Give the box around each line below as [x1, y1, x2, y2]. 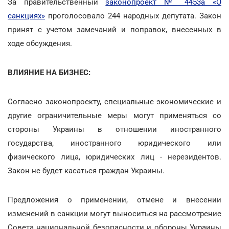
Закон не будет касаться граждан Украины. [8, 166, 165, 175]
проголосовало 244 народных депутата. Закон [45, 11, 221, 20]
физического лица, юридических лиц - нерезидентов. [8, 152, 221, 162]
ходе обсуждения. [8, 38, 72, 48]
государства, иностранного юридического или [8, 138, 221, 148]
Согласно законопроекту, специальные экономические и [8, 97, 221, 106]
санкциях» [8, 11, 45, 20]
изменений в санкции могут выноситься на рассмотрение [8, 209, 221, 218]
